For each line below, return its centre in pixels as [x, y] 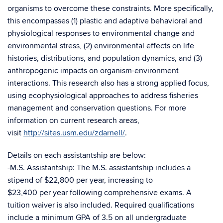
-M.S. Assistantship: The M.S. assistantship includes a [99, 168]
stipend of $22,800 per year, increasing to [80, 180]
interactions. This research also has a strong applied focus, [108, 83]
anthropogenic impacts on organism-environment [93, 71]
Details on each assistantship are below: [77, 155]
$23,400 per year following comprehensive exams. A [100, 193]
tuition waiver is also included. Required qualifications [101, 205]
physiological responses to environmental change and [101, 33]
